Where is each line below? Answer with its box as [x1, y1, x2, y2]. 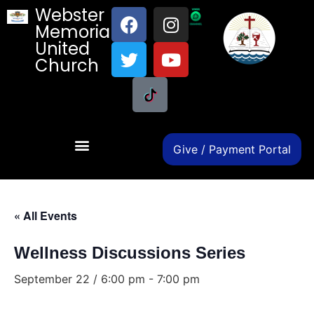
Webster [35, 4, 105, 27]
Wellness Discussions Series [14, 243, 245, 262]
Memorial [35, 20, 115, 43]
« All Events [14, 207, 77, 224]
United [35, 37, 90, 60]
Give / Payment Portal [173, 142, 291, 156]
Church [35, 54, 100, 77]
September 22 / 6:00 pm [14, 272, 145, 286]
